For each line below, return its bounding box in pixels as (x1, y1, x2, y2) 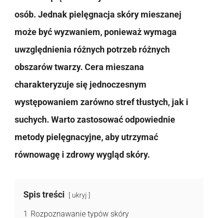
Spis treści (23, 189, 65, 200)
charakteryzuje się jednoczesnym (15, 79, 146, 90)
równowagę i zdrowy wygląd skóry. (15, 149, 150, 160)
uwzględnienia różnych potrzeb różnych (15, 44, 170, 54)
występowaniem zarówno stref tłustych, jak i (15, 96, 188, 107)
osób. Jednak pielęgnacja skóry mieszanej (15, 9, 182, 19)
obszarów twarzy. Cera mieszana (15, 61, 144, 72)
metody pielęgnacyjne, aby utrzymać (15, 131, 158, 142)
